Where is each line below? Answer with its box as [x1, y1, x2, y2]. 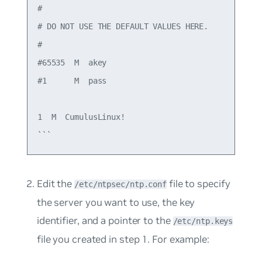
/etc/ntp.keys [173, 216, 233, 226]
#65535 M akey [37, 57, 107, 67]
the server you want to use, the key [36, 195, 195, 209]
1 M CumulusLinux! [37, 112, 125, 122]
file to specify [167, 177, 230, 190]
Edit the [36, 177, 74, 190]
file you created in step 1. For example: [36, 232, 209, 246]
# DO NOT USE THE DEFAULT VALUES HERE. [37, 21, 209, 31]
